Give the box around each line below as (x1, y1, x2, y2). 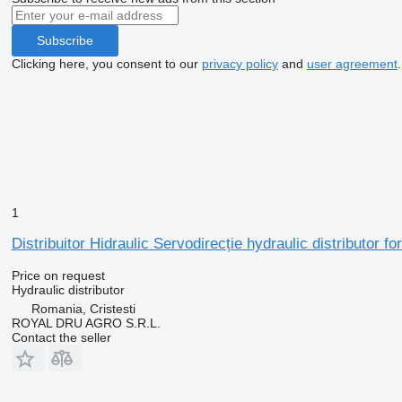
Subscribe (36, 33, 93, 48)
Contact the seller (11, 329, 111, 345)
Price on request (11, 267, 105, 283)
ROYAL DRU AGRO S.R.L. (11, 315, 161, 330)
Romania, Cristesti (31, 301, 135, 316)
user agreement (306, 56, 398, 71)
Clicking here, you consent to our (11, 56, 202, 71)
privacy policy (201, 56, 278, 71)
